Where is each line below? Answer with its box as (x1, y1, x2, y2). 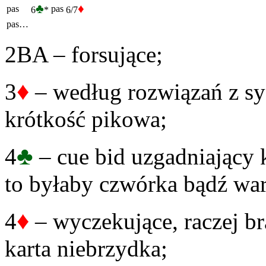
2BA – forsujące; (5, 42, 163, 68)
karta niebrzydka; (5, 236, 167, 262)
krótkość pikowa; (5, 106, 167, 132)
